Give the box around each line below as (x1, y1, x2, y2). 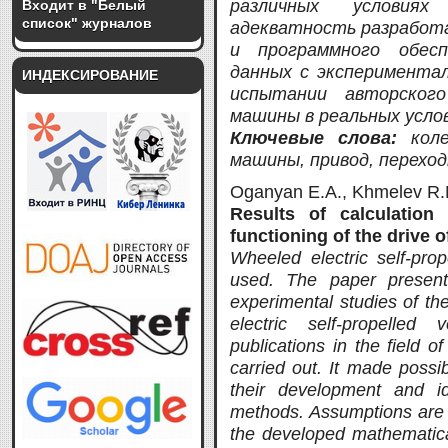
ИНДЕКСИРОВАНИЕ (22, 67, 158, 83)
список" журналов (22, 15, 152, 31)
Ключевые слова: (230, 127, 411, 148)
